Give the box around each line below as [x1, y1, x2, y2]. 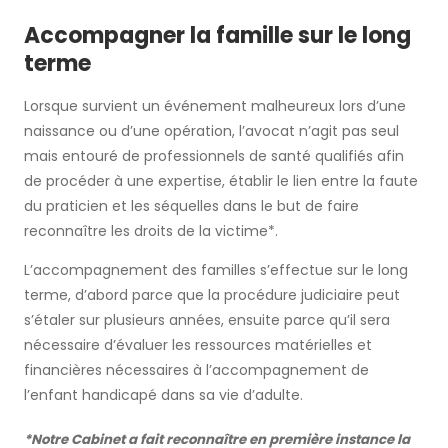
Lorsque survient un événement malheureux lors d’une [24, 96, 406, 117]
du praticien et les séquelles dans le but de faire [24, 196, 359, 217]
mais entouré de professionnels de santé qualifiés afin [24, 146, 404, 167]
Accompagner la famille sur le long [24, 20, 411, 52]
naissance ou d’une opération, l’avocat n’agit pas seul [24, 121, 399, 142]
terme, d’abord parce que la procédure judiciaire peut [24, 285, 400, 306]
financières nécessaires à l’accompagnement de [24, 360, 369, 381]
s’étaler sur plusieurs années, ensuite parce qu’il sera [24, 310, 390, 331]
